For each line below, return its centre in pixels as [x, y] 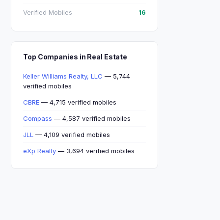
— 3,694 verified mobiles [95, 151]
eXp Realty [40, 151]
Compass [38, 118]
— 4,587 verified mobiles [91, 118]
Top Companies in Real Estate [75, 57]
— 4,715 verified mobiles [78, 102]
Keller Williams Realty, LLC [63, 76]
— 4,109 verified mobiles [72, 135]
